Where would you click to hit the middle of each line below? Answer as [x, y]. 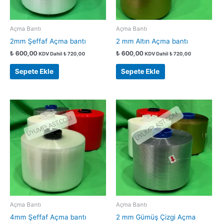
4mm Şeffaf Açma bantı [48, 217]
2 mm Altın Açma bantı [152, 41]
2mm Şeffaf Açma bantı [48, 41]
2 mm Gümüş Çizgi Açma [156, 217]
